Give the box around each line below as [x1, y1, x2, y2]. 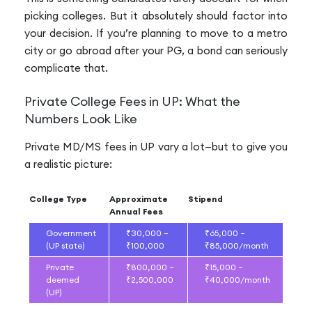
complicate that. [24, 61, 108, 75]
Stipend [188, 194, 223, 205]
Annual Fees [109, 206, 163, 217]
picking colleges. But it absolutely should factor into [24, 9, 288, 23]
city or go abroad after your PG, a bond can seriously [24, 44, 288, 58]
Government [46, 228, 96, 239]
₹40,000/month [205, 274, 270, 286]
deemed [46, 274, 79, 286]
